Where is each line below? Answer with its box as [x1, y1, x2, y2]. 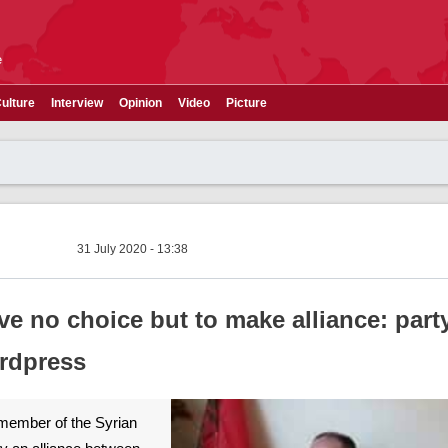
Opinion [119, 96, 162, 110]
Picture [226, 96, 267, 110]
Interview [51, 96, 103, 110]
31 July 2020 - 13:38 [77, 242, 188, 256]
